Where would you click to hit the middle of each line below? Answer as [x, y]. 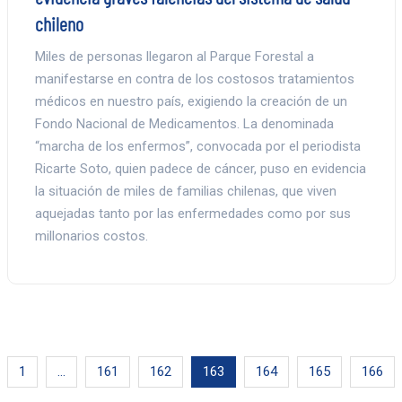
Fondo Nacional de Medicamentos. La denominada [184, 123]
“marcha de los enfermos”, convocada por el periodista [197, 146]
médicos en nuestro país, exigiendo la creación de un [191, 101]
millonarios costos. [91, 236]
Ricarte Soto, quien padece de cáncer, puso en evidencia [200, 168]
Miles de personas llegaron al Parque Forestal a [174, 56]
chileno [59, 23]
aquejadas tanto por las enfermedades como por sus [192, 213]
